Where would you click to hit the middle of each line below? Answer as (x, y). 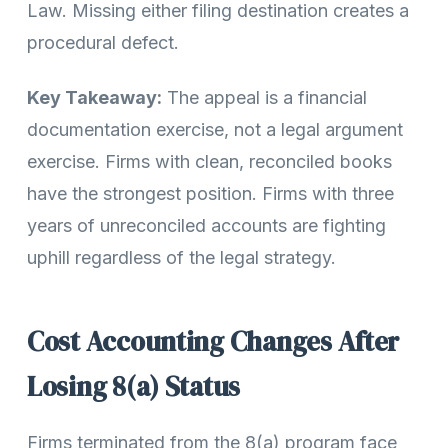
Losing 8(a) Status (134, 386)
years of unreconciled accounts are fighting (206, 225)
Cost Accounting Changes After (213, 341)
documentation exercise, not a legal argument (215, 129)
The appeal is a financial (264, 97)
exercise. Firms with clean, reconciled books (209, 161)
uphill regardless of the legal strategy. (181, 257)
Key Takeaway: (94, 97)
